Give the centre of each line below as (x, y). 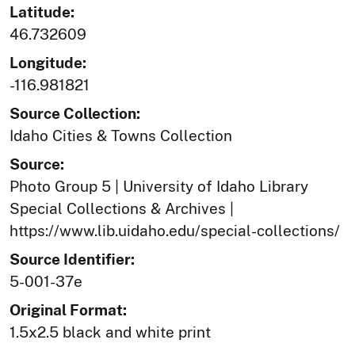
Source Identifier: (72, 260)
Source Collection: (75, 114)
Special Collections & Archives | (122, 209)
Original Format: (68, 310)
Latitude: (42, 12)
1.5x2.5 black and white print (110, 332)
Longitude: (48, 63)
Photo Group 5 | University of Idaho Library (159, 187)
